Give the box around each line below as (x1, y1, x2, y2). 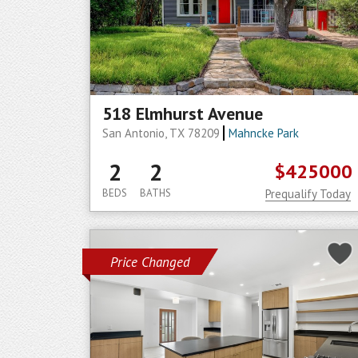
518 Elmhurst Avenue (102, 102, 263, 125)
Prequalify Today (265, 186, 351, 201)
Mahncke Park (228, 125, 299, 141)
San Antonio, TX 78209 (102, 125, 223, 141)
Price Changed (110, 253, 190, 271)
